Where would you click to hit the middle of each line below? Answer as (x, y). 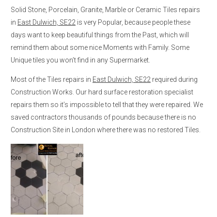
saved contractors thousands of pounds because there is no (103, 117)
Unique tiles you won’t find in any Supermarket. (80, 60)
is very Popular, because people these (133, 22)
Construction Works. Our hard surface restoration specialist (102, 92)
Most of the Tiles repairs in (52, 79)
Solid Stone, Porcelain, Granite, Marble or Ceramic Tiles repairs (105, 9)
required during (174, 79)
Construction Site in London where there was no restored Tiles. (106, 130)
